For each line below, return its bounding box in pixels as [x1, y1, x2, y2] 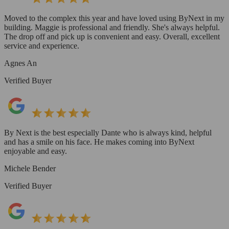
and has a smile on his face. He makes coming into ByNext [4, 137, 194, 146]
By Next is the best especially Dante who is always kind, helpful [4, 128, 212, 137]
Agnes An [4, 58, 37, 67]
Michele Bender [4, 164, 56, 173]
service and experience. [4, 41, 79, 50]
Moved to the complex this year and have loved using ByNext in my [4, 13, 224, 22]
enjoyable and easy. [4, 146, 67, 155]
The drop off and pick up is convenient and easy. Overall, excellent [4, 32, 220, 41]
